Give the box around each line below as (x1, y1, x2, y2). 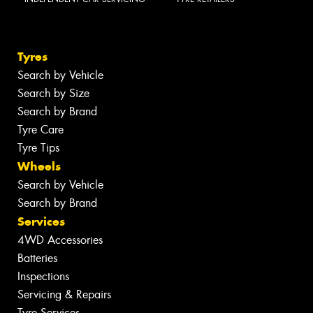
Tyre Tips (17, 140, 59, 156)
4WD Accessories (17, 233, 103, 248)
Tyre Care (17, 122, 64, 138)
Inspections (17, 269, 69, 284)
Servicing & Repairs (17, 287, 111, 303)
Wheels (17, 159, 61, 175)
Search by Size (17, 86, 89, 101)
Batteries (17, 251, 57, 266)
